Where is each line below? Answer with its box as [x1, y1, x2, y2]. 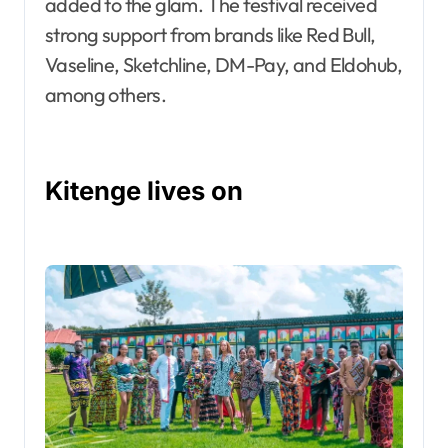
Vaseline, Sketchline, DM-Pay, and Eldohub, [45, 51, 403, 77]
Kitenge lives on [45, 174, 243, 206]
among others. [45, 81, 167, 107]
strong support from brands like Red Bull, [45, 21, 376, 47]
